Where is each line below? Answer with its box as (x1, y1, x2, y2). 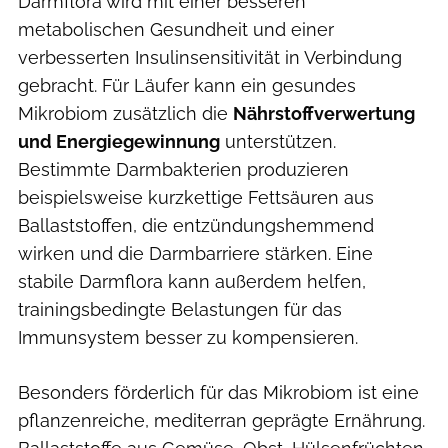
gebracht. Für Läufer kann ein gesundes (18, 74, 356, 96)
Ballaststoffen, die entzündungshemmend (18, 214, 374, 236)
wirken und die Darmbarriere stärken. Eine (18, 242, 373, 264)
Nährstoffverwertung (233, 102, 415, 124)
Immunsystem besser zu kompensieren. (18, 326, 358, 348)
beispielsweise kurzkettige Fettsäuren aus (18, 186, 374, 208)
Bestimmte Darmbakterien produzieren (18, 158, 349, 180)
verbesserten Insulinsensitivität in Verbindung (18, 46, 402, 68)
